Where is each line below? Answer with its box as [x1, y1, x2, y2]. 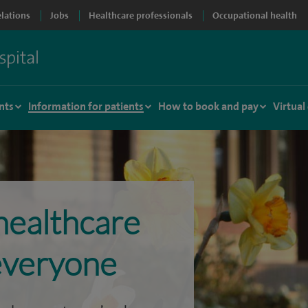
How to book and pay [158, 100, 258, 113]
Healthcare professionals [89, 10, 192, 21]
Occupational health [212, 10, 297, 21]
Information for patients [28, 100, 144, 113]
